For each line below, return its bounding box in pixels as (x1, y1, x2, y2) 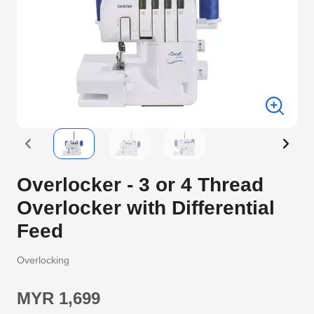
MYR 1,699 (17, 289, 100, 308)
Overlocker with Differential (17, 197, 275, 219)
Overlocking (17, 254, 69, 266)
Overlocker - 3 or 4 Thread (17, 174, 264, 196)
